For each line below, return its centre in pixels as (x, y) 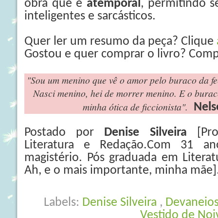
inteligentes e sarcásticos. (90, 16)
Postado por (64, 133)
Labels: (63, 203)
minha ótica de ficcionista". (138, 107)
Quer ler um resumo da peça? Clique (120, 42)
